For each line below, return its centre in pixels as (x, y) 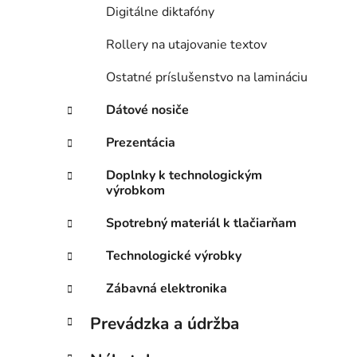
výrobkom (135, 191)
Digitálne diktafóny (160, 12)
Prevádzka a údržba (165, 324)
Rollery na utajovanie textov (186, 45)
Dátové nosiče (147, 110)
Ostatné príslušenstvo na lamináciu (207, 78)
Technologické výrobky (174, 256)
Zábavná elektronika (167, 289)
